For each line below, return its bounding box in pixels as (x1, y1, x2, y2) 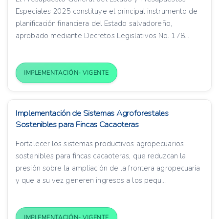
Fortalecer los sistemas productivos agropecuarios (16, 139, 184, 149)
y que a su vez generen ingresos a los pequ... (16, 175, 166, 186)
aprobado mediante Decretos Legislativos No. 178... (16, 31, 190, 41)
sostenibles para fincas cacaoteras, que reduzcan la (16, 151, 186, 161)
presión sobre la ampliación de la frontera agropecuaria (16, 163, 200, 174)
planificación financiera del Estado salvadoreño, (16, 19, 172, 29)
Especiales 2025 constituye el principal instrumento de (16, 6, 198, 17)
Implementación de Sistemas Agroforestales (16, 108, 169, 119)
